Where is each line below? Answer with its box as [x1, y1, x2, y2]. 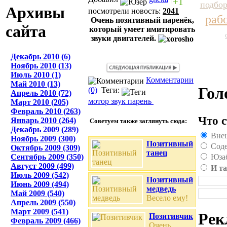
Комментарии [146, 75, 194, 85]
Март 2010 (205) [11, 97, 68, 106]
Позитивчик [149, 211, 193, 220]
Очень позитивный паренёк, [90, 15, 194, 24]
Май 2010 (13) [11, 79, 60, 88]
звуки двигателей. [91, 33, 158, 43]
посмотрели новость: [88, 6, 163, 15]
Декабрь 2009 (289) [11, 125, 79, 134]
